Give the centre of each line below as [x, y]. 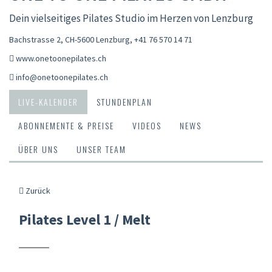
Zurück [37, 190]
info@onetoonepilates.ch [62, 77]
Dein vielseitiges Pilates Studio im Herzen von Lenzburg [131, 18]
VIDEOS [147, 125]
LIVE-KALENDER [48, 101]
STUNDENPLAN [124, 101]
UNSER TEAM [101, 149]
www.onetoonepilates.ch [61, 58]
